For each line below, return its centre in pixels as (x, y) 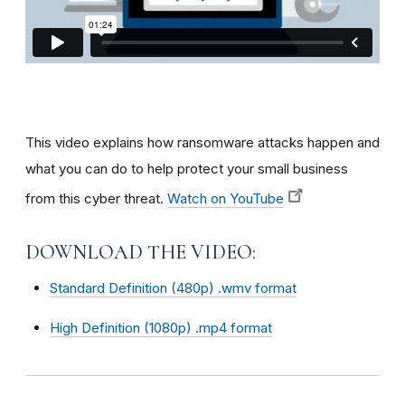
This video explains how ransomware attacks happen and (202, 142)
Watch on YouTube (226, 198)
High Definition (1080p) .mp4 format (161, 328)
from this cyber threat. (96, 198)
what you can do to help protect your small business (187, 169)
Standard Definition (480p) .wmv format (173, 288)
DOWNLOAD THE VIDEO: (141, 252)
